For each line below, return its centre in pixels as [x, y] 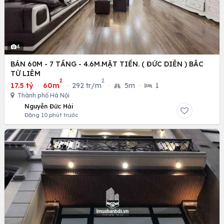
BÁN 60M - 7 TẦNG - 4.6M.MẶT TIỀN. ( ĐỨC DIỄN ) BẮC [107, 64]
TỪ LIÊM [25, 73]
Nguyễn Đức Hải [49, 106]
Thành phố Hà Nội [43, 95]
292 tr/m [87, 85]
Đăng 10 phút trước [51, 115]
